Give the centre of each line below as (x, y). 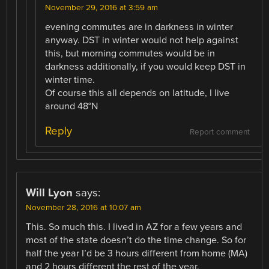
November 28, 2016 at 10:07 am (84, 207)
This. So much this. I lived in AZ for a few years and (134, 227)
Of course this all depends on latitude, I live (138, 93)
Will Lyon (50, 192)
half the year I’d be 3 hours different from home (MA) (137, 253)
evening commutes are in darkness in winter (139, 27)
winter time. (70, 80)
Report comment (219, 132)
